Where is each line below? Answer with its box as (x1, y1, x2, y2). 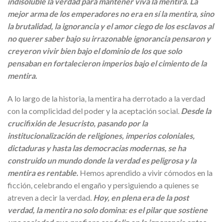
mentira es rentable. (7, 167, 78, 177)
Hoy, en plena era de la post (93, 192, 189, 202)
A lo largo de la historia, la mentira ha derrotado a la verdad (7, 93, 205, 103)
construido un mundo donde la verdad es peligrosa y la (7, 155, 196, 165)
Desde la (181, 106, 211, 115)
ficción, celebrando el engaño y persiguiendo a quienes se (7, 180, 199, 190)
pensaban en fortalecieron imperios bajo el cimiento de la (7, 58, 207, 68)
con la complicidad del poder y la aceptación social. (7, 106, 181, 115)
